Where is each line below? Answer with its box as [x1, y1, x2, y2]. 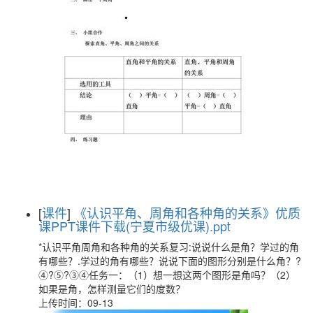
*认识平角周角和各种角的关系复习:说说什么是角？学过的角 [38, 240, 299, 254]
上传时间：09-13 [38, 296, 113, 310]
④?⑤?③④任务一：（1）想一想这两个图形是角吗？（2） [38, 268, 296, 282]
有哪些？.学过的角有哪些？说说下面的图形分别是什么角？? [38, 254, 301, 268]
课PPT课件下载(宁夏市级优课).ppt [38, 217, 231, 235]
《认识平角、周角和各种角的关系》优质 [74, 203, 300, 222]
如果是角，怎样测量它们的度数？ [38, 282, 185, 296]
